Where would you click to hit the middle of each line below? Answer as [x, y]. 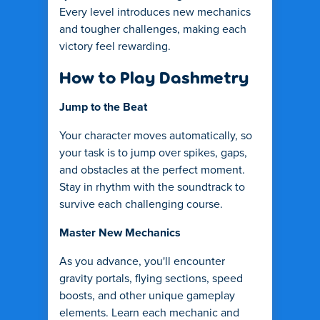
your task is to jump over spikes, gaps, [153, 153]
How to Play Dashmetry [154, 77]
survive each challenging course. [141, 204]
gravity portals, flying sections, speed [151, 279]
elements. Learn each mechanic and [149, 313]
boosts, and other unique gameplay [147, 296]
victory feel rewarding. [115, 46]
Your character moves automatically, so [156, 136]
